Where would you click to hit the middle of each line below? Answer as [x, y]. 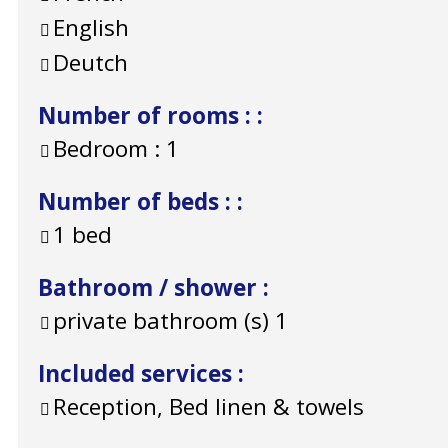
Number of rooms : [147, 116]
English [91, 28]
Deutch [90, 63]
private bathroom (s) [161, 321]
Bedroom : [106, 149]
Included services [138, 374]
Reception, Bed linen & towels [208, 407]
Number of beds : [137, 202]
